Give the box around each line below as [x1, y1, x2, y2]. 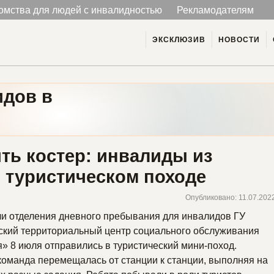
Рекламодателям [176, 4, 254, 15]
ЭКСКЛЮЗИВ [152, 35, 206, 45]
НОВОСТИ [218, 35, 260, 45]
